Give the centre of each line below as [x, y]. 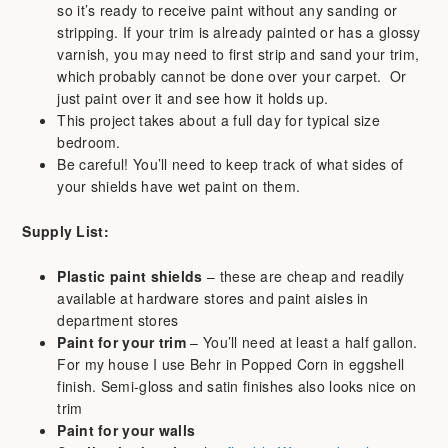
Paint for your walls [126, 429]
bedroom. [89, 142]
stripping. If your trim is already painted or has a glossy [239, 32]
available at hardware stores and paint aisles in [213, 297]
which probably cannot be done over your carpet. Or [232, 76]
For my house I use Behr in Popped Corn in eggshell [231, 363]
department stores [118, 319]
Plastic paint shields [132, 275]
